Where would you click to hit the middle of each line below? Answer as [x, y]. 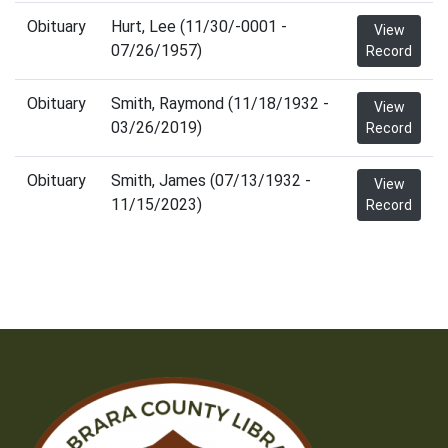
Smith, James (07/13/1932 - [211, 180]
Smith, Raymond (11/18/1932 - [220, 103]
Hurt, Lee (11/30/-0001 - [199, 26]
